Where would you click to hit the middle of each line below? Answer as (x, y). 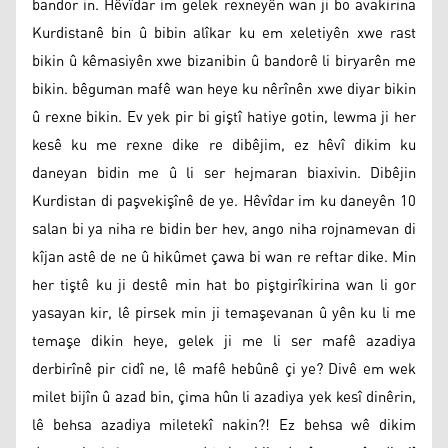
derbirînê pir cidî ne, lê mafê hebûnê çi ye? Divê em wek (224, 369)
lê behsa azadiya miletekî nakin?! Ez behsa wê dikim (224, 425)
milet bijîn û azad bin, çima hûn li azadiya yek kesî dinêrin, (224, 397)
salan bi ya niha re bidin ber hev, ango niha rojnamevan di (224, 229)
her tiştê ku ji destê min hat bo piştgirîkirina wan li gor (224, 285)
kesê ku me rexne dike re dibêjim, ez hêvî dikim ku (224, 145)
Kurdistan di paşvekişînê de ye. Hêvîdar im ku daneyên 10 (224, 201)
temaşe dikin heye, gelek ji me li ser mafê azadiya (224, 341)
